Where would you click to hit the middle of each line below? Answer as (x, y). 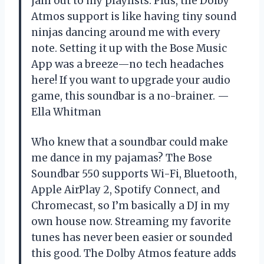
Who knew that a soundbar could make (130, 142)
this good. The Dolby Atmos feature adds (134, 253)
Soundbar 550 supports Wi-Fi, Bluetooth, (134, 174)
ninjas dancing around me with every (126, 32)
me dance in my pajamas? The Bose (122, 158)
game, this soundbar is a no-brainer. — (130, 96)
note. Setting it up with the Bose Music (129, 48)
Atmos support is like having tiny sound (134, 16)
